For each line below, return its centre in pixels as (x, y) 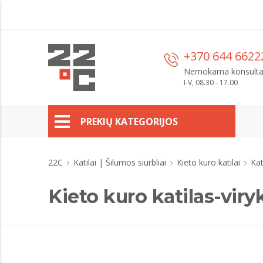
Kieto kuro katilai (210, 162)
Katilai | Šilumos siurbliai (121, 162)
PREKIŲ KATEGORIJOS (129, 121)
